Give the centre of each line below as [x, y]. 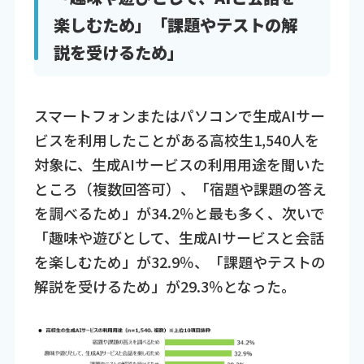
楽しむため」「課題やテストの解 [175, 25]
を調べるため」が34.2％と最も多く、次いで [179, 212]
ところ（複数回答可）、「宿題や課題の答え [180, 188]
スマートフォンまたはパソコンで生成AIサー [179, 115]
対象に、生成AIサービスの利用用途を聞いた [179, 164]
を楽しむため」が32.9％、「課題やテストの [180, 261]
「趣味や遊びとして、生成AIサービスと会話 [179, 237]
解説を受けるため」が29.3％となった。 [165, 286]
